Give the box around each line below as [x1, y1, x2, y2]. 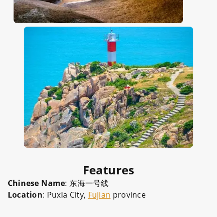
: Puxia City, [42, 189, 88, 200]
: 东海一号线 [65, 178, 109, 188]
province [110, 189, 146, 200]
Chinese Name [8, 178, 65, 188]
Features [82, 162, 135, 178]
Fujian [88, 189, 111, 200]
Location [8, 189, 43, 200]
